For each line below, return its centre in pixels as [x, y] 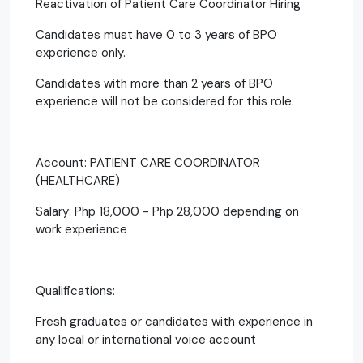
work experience [81, 229]
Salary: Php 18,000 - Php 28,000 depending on [167, 211]
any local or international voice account [146, 339]
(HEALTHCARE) [78, 180]
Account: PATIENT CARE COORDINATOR [148, 162]
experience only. [81, 52]
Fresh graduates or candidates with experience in [174, 321]
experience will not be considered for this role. [165, 101]
